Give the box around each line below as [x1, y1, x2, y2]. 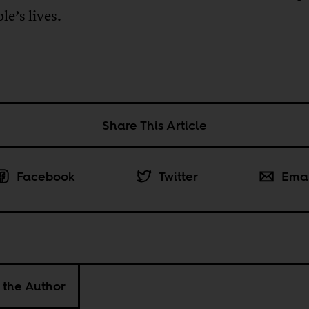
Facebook [16, 167, 75, 185]
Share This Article [101, 116, 207, 134]
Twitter [158, 167, 198, 185]
